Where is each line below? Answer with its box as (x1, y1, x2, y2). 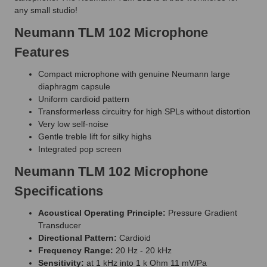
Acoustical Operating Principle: (38, 207, 166, 218)
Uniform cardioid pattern (38, 94, 129, 104)
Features (14, 44, 69, 60)
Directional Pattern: (38, 232, 117, 243)
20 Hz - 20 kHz (113, 245, 172, 255)
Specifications (14, 183, 104, 198)
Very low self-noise (38, 119, 108, 129)
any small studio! (14, 5, 77, 15)
